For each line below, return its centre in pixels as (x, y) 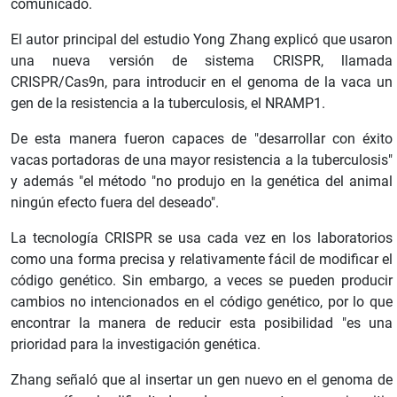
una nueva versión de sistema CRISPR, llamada (202, 60)
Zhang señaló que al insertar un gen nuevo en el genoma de (202, 379)
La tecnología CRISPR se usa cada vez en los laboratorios (202, 237)
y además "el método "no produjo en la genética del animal (202, 181)
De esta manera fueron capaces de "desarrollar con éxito (202, 138)
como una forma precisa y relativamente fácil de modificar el (202, 259)
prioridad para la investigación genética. (136, 344)
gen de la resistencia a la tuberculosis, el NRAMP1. (168, 103)
